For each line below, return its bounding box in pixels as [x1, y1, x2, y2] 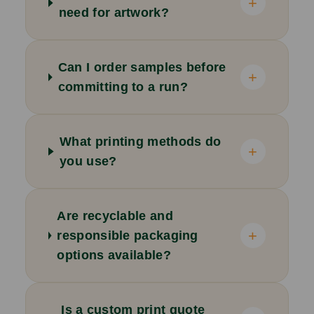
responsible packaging [57, 228, 198, 243]
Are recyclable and [57, 209, 173, 224]
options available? [57, 248, 171, 263]
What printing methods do [60, 135, 221, 149]
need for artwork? [58, 6, 169, 20]
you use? [60, 154, 117, 169]
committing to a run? [57, 80, 188, 95]
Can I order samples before [57, 60, 226, 75]
